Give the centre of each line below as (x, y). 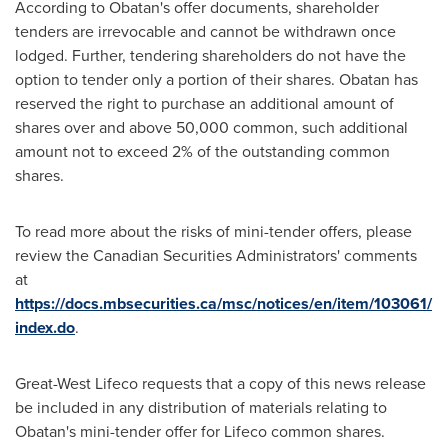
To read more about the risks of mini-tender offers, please (213, 231)
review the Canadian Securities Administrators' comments (216, 255)
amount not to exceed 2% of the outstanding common (202, 151)
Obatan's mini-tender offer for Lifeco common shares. (200, 431)
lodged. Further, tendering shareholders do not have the (210, 55)
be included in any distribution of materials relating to (201, 407)
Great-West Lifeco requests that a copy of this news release (220, 383)
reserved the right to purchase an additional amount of (204, 103)
